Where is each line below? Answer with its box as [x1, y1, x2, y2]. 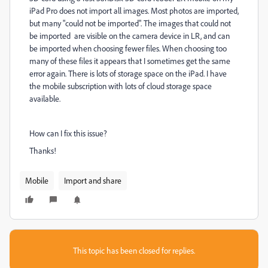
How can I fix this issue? [29, 128, 107, 138]
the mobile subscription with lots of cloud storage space [29, 81, 212, 91]
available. [29, 93, 60, 103]
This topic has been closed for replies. [73, 245, 195, 255]
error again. [29, 68, 68, 78]
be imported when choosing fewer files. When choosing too [29, 43, 227, 53]
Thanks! [29, 145, 56, 156]
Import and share [64, 175, 121, 185]
